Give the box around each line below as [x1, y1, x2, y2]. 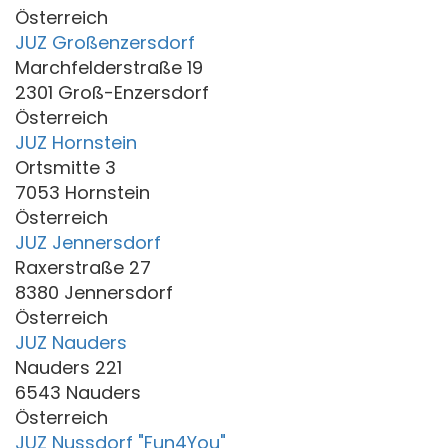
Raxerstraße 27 [15, 254, 151, 280]
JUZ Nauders [15, 329, 127, 355]
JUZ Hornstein [15, 129, 137, 155]
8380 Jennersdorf [15, 279, 173, 305]
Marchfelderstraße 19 [15, 54, 203, 80]
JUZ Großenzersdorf [15, 29, 195, 55]
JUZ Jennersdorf [15, 229, 161, 255]
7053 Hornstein [15, 179, 150, 205]
